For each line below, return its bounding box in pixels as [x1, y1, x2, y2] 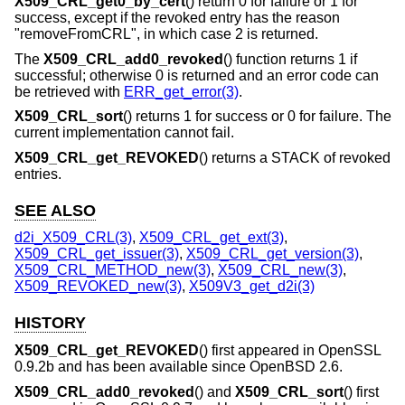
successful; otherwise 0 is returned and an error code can [14, 67, 379, 83]
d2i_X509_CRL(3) [14, 230, 132, 246]
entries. [14, 165, 61, 182]
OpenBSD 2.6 [250, 359, 339, 375]
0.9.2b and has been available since [14, 359, 250, 375]
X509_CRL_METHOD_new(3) [14, 262, 211, 278]
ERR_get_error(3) [124, 83, 239, 99]
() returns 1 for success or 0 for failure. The [123, 108, 391, 125]
